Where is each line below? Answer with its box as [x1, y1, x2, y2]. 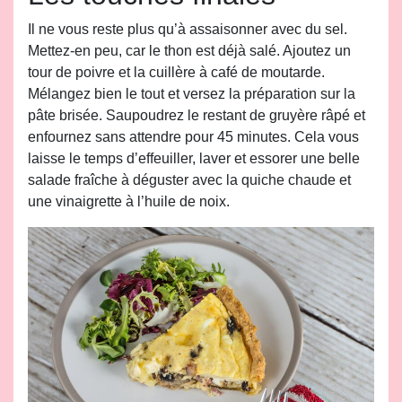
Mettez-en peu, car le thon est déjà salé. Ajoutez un [28, 43, 351, 58]
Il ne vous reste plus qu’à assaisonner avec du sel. [28, 22, 347, 37]
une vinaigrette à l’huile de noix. [28, 194, 230, 209]
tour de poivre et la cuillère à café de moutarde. [28, 65, 325, 80]
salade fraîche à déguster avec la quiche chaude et [28, 172, 351, 188]
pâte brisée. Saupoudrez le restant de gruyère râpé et [28, 108, 365, 123]
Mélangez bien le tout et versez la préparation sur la [28, 86, 355, 101]
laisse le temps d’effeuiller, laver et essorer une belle [28, 151, 360, 166]
